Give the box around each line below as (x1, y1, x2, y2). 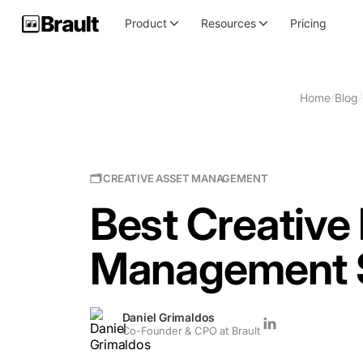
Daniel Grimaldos (122, 310, 216, 324)
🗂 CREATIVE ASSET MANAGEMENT (89, 172, 268, 185)
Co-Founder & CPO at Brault (122, 323, 260, 337)
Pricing (289, 16, 327, 31)
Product (125, 16, 168, 31)
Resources (201, 16, 256, 31)
